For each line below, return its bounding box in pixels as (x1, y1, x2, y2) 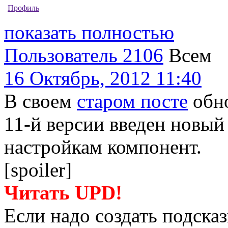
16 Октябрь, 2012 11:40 (4, 67, 202, 89)
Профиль (8, 3, 39, 12)
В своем (4, 90, 77, 112)
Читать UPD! (4, 181, 122, 204)
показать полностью (4, 21, 174, 43)
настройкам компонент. (4, 135, 202, 158)
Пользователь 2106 (4, 44, 163, 66)
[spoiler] (4, 158, 72, 181)
